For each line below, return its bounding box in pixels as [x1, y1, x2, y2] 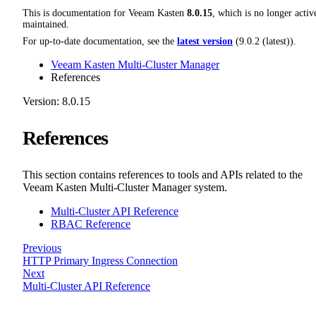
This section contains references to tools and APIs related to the [23, 169, 303, 181]
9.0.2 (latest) [239, 35, 290, 47]
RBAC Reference [51, 218, 130, 231]
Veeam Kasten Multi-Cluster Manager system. [23, 181, 227, 194]
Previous [23, 242, 61, 255]
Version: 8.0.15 [23, 95, 90, 107]
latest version [177, 35, 233, 47]
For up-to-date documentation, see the [23, 35, 177, 47]
